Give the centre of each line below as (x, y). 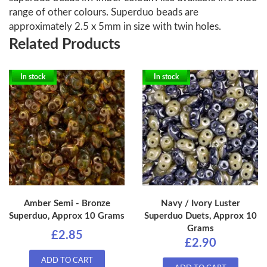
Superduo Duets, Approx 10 (200, 216)
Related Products (65, 45)
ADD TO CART (67, 261)
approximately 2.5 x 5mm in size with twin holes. (116, 27)
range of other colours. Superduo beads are (104, 13)
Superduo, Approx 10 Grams (67, 216)
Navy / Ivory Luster (200, 204)
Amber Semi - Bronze (67, 204)
